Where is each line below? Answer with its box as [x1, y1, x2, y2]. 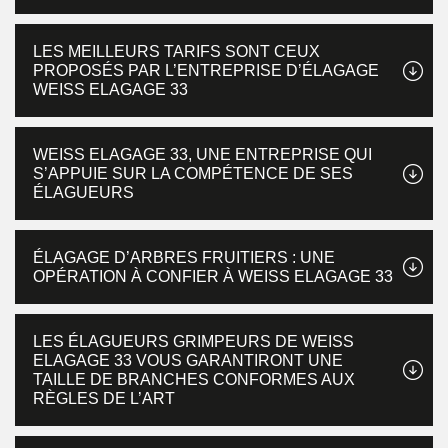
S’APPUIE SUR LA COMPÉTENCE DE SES [33, 165, 353, 182]
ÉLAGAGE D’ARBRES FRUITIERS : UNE [33, 249, 335, 266]
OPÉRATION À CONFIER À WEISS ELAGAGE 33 [33, 268, 393, 285]
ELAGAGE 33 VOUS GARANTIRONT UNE [33, 352, 343, 369]
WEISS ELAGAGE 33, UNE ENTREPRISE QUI [33, 146, 372, 163]
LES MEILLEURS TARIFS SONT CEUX [33, 43, 320, 60]
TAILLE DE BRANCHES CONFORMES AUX [33, 371, 355, 388]
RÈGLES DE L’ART [33, 390, 175, 407]
